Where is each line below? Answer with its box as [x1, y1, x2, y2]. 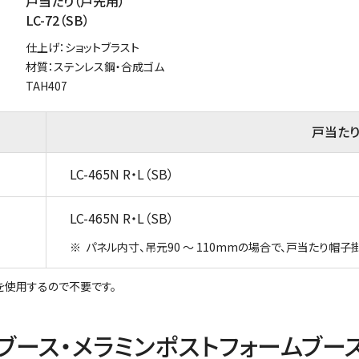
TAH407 [26, 77, 67, 94]
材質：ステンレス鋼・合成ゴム [26, 58, 164, 75]
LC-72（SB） [26, 10, 90, 30]
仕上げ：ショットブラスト [26, 38, 139, 55]
